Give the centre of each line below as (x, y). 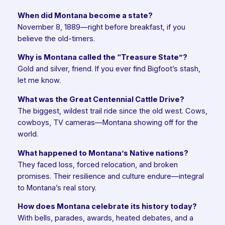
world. (28, 134)
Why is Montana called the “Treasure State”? (102, 58)
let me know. (39, 81)
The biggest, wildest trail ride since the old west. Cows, (112, 111)
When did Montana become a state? (85, 15)
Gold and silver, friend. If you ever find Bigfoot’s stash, (109, 69)
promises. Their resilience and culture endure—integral (110, 176)
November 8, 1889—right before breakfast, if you (101, 27)
